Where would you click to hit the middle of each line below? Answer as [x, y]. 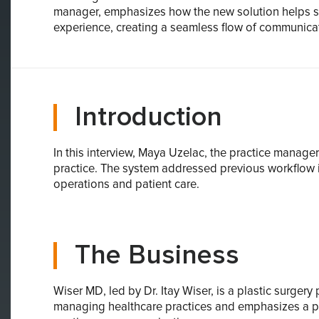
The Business [157, 255]
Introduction [148, 117]
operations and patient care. [126, 184]
